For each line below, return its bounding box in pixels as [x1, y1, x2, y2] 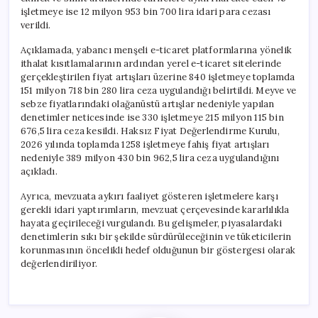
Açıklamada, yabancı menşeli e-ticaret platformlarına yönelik [21, 43, 292, 56]
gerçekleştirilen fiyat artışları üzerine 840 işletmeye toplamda [21, 70, 295, 83]
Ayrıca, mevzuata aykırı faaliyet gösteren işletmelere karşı [21, 190, 278, 202]
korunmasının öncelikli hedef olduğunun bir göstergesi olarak [21, 243, 295, 256]
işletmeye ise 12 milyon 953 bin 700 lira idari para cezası [21, 5, 271, 18]
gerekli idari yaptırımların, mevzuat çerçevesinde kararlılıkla [21, 203, 290, 216]
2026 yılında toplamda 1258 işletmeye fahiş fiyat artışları [21, 138, 270, 150]
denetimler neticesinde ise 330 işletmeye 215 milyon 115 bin [21, 111, 284, 124]
